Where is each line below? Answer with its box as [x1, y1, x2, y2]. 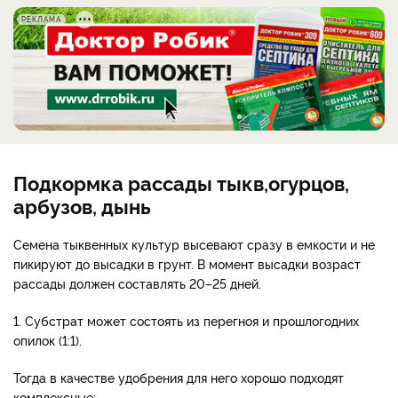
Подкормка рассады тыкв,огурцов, [13, 169, 349, 196]
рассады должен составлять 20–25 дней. [13, 275, 265, 292]
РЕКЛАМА [21, 13, 61, 24]
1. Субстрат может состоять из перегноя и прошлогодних [13, 312, 359, 330]
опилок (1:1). [13, 331, 82, 349]
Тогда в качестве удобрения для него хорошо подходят [13, 369, 344, 386]
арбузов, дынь [13, 192, 151, 219]
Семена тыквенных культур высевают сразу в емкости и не [13, 235, 375, 253]
